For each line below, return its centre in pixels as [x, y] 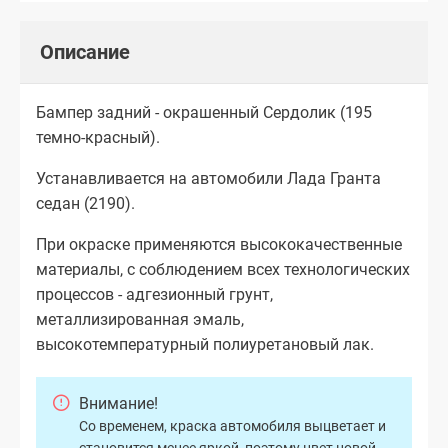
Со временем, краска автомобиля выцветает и [232, 426]
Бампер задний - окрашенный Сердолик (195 [204, 112]
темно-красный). [98, 137]
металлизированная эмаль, [140, 319]
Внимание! [118, 404]
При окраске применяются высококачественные [219, 244]
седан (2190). [85, 203]
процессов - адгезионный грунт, [154, 294]
